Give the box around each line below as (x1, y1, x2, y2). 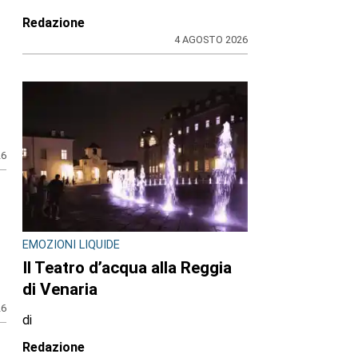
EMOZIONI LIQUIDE (22, 237, 120, 252)
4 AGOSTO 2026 (174, 34, 249, 46)
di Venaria (22, 280, 97, 300)
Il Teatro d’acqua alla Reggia (22, 258, 232, 278)
